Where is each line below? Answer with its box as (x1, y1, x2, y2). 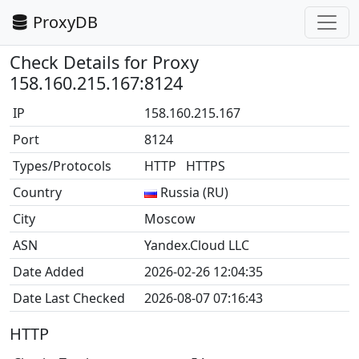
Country (13, 184, 62, 201)
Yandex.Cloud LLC (144, 236, 249, 254)
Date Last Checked (13, 289, 125, 307)
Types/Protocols (13, 157, 111, 175)
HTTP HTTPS (144, 157, 232, 175)
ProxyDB (33, 11, 98, 33)
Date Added (13, 263, 84, 280)
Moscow (144, 210, 196, 228)
